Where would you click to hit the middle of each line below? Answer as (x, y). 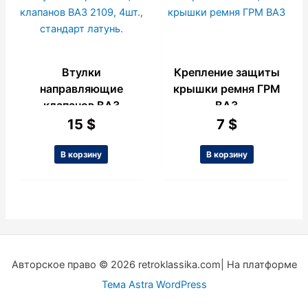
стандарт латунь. (81, 139)
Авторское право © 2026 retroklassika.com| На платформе (154, 265)
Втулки (81, 73)
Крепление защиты (227, 73)
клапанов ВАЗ (81, 106)
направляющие (81, 89)
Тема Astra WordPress (154, 285)
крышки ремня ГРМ (227, 89)
